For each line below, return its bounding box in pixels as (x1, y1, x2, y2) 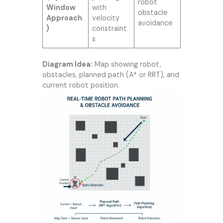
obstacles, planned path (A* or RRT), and (42, 70, 179, 80)
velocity (92, 13, 120, 23)
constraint (92, 23, 127, 33)
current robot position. (42, 80, 119, 90)
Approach (46, 13, 83, 23)
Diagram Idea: (42, 59, 93, 69)
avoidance (138, 18, 173, 28)
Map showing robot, (92, 59, 161, 69)
